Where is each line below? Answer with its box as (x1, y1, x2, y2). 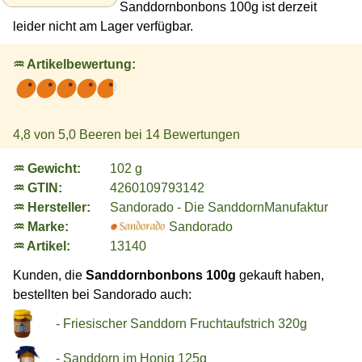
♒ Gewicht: (13, 161, 81, 175)
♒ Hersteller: (13, 200, 90, 214)
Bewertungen (160, 127, 240, 141)
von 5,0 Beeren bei (31, 127, 145, 141)
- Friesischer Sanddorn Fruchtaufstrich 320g (56, 317, 307, 331)
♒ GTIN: (13, 180, 62, 195)
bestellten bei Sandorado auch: (13, 288, 192, 302)
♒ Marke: (13, 219, 69, 234)
